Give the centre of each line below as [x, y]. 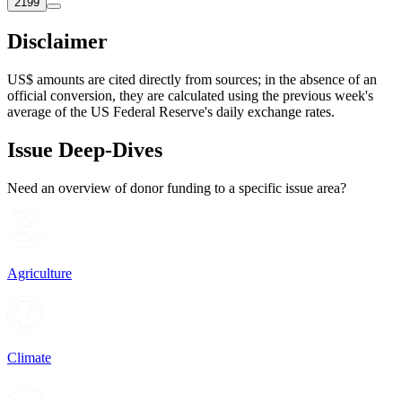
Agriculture [39, 274]
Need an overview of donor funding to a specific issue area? [177, 188]
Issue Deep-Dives [85, 149]
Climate [29, 357]
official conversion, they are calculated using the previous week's [190, 95]
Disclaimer [57, 42]
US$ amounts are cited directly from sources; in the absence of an [192, 79]
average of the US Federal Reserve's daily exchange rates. [171, 111]
